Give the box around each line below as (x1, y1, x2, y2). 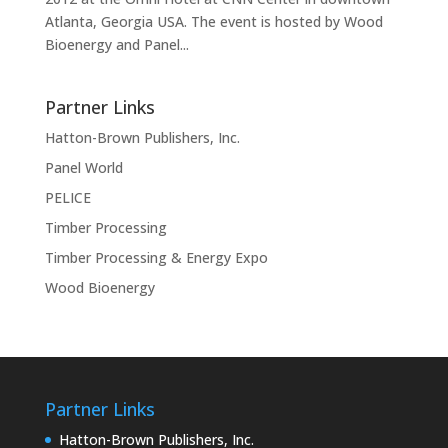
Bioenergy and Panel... (44, 35, 189, 54)
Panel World (44, 158, 123, 177)
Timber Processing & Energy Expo (44, 248, 268, 267)
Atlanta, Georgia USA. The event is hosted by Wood (44, 12, 383, 31)
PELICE (44, 188, 91, 207)
